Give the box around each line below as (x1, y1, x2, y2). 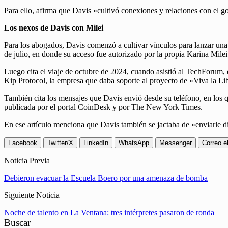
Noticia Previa (4, 156, 50, 165)
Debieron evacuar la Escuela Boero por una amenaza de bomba (4, 174, 208, 183)
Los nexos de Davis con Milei (4, 23, 103, 33)
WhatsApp (119, 139, 149, 147)
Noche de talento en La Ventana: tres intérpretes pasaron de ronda (4, 208, 214, 217)
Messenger (159, 139, 192, 147)
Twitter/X (47, 139, 73, 147)
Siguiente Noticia (4, 191, 60, 200)
